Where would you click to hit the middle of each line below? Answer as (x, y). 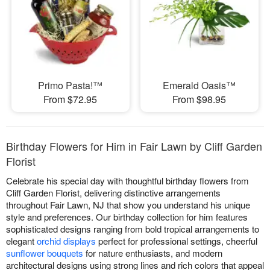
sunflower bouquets (45, 253)
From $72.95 (71, 99)
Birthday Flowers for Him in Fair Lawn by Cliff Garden (134, 146)
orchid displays (66, 241)
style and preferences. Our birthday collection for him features (127, 217)
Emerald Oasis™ (199, 86)
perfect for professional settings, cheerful (177, 241)
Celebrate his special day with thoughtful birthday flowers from (127, 181)
